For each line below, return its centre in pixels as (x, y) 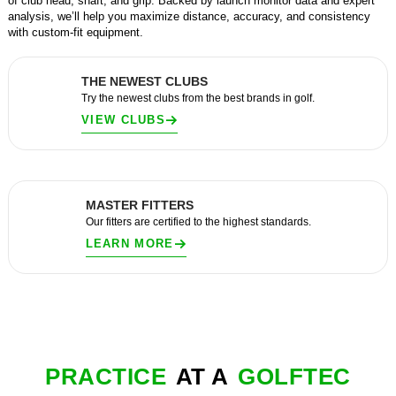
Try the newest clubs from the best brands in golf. (198, 98)
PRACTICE (106, 377)
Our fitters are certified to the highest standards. (198, 222)
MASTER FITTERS (139, 205)
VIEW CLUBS (123, 120)
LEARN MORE (129, 244)
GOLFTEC (294, 377)
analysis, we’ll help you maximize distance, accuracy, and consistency (190, 16)
